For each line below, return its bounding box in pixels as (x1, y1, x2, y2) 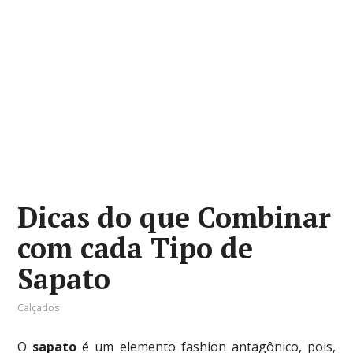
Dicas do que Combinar (17, 199, 332, 236)
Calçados (17, 301, 60, 314)
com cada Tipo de (17, 229, 254, 266)
